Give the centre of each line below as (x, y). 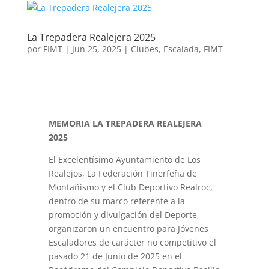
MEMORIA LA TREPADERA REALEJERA (125, 123)
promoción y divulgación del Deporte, (124, 215)
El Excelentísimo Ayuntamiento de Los (124, 159)
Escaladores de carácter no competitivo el (132, 242)
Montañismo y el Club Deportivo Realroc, (130, 187)
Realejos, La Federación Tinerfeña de (122, 173)
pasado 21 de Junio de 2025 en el (115, 256)
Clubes (144, 49)
